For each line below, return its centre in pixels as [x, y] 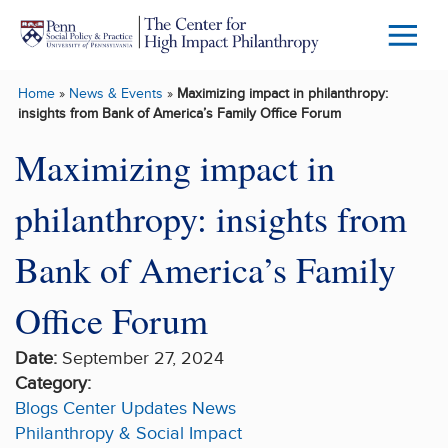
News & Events [115, 94]
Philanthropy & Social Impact [128, 433]
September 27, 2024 [140, 358]
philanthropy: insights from [211, 217]
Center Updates [125, 408]
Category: [53, 383]
